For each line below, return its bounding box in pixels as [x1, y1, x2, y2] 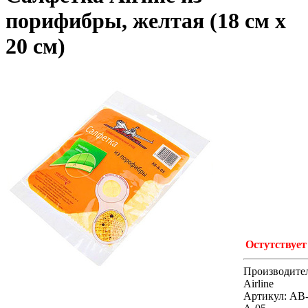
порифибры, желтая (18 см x [5, 8, 286, 34]
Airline [243, 277, 274, 289]
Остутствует [245, 238, 307, 250]
